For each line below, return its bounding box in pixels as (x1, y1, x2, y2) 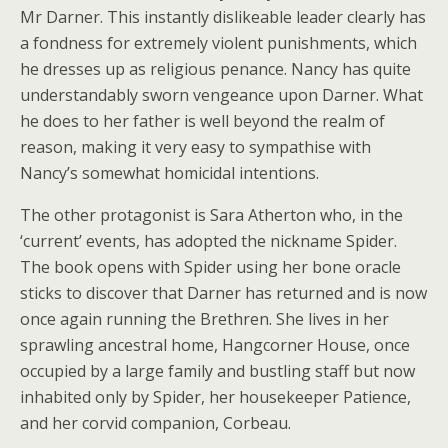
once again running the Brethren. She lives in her (20, 308, 389, 331)
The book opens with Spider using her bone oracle (20, 256, 401, 279)
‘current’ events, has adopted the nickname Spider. (20, 230, 397, 253)
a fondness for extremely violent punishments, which (20, 32, 417, 55)
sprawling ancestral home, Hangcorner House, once (20, 334, 410, 357)
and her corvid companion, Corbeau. (20, 412, 291, 435)
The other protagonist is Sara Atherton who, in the (20, 204, 403, 227)
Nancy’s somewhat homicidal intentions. (20, 162, 319, 185)
